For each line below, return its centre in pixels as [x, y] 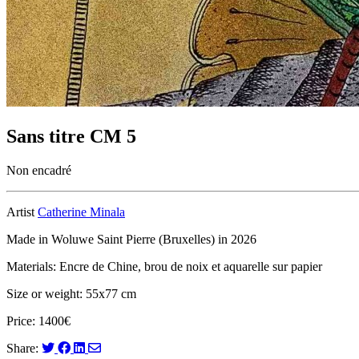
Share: [24, 348]
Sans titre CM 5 [71, 136]
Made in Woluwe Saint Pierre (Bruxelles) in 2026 [131, 239]
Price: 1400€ [38, 321]
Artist [22, 212]
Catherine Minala [81, 212]
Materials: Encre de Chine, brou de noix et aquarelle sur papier [164, 266]
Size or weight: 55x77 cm [71, 293]
